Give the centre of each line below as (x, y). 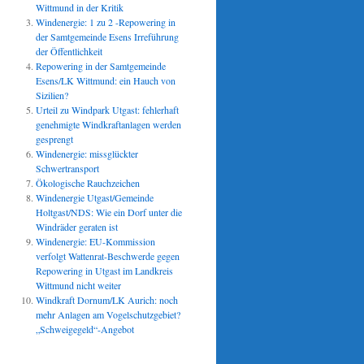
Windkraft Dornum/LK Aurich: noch (107, 300)
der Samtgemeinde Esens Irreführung (107, 37)
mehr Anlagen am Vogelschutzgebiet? (108, 314)
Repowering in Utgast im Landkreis (104, 271)
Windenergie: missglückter (87, 154)
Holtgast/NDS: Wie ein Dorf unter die (109, 212)
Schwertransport (67, 168)
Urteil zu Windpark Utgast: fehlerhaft (107, 110)
